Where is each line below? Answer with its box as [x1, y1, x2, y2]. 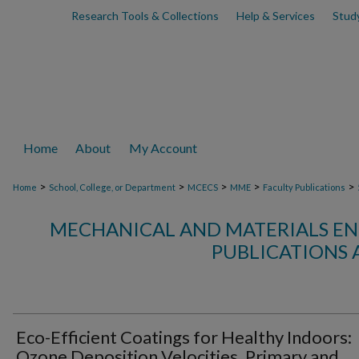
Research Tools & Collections [71, 9, 219, 22]
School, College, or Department [49, 182, 175, 192]
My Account [129, 140, 198, 155]
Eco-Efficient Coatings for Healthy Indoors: [16, 326, 352, 348]
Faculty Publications [263, 182, 345, 192]
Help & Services [236, 9, 315, 22]
